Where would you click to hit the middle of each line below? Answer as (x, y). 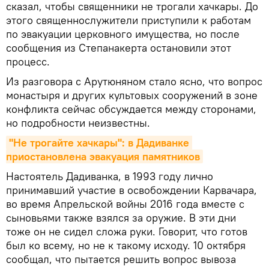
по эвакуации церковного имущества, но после (123, 34)
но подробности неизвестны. (80, 123)
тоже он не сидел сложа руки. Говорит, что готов (127, 231)
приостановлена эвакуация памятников (103, 156)
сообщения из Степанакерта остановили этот (119, 48)
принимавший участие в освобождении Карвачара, (131, 190)
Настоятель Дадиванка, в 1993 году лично (110, 176)
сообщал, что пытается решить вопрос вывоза (121, 259)
